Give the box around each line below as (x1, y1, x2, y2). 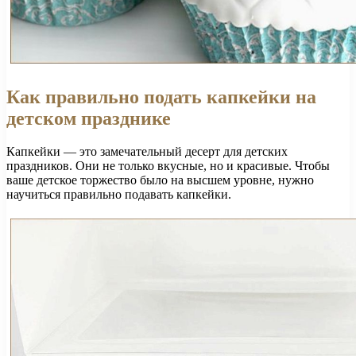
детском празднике (6, 107, 171, 129)
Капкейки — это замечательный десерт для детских (6, 145, 288, 159)
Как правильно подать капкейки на (6, 86, 316, 107)
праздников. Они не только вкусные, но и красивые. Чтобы (6, 159, 330, 173)
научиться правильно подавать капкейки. (6, 188, 231, 202)
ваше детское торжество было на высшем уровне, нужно (6, 173, 314, 188)
